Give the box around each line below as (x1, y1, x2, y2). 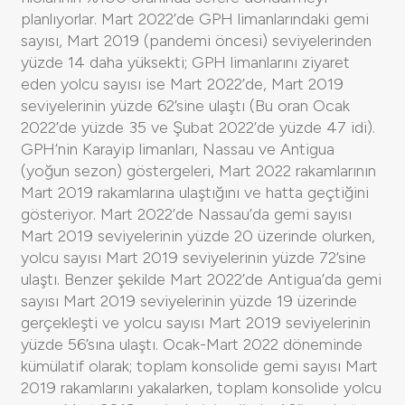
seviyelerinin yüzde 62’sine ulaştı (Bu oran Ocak (21, 95, 350, 116)
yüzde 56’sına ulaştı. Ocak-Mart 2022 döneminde (21, 334, 363, 354)
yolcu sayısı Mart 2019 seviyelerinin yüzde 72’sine (21, 247, 366, 268)
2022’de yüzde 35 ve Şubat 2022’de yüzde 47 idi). (21, 117, 375, 137)
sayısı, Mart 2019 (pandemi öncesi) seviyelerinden (21, 30, 372, 51)
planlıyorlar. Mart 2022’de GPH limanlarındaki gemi (21, 8, 369, 29)
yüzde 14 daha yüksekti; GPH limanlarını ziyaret (21, 52, 350, 72)
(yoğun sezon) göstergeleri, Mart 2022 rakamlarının (21, 160, 376, 181)
